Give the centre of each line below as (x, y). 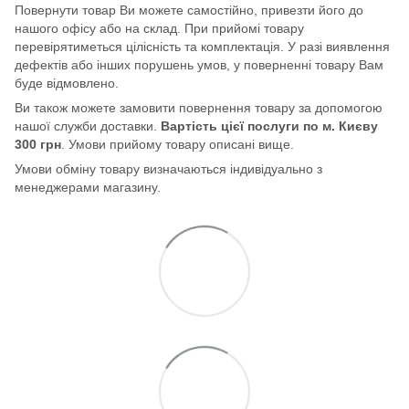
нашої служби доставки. (88, 126)
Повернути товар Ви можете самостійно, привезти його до (189, 10)
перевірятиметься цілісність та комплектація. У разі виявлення (202, 47)
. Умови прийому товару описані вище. (178, 145)
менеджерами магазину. (88, 188)
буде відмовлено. (67, 84)
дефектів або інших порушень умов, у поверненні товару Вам (199, 65)
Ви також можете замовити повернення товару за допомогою (199, 108)
